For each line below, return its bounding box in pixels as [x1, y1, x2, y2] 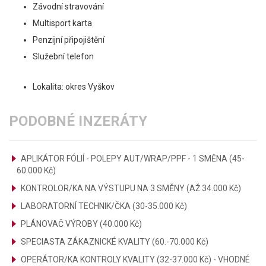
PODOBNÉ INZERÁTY [9, 113, 147, 129]
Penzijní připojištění [33, 35, 104, 45]
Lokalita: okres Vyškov [33, 82, 115, 91]
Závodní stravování [33, 2, 104, 11]
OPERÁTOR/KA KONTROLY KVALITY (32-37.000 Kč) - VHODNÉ [21, 255, 250, 264]
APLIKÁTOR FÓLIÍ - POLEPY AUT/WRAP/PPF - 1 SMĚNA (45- [21, 154, 245, 163]
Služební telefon [33, 52, 94, 61]
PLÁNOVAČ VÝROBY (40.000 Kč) [21, 219, 142, 229]
